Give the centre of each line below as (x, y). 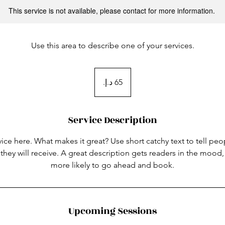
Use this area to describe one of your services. (113, 45)
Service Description (113, 120)
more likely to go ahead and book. (113, 165)
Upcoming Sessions (113, 211)
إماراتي (102, 82)
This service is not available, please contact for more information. (111, 11)
